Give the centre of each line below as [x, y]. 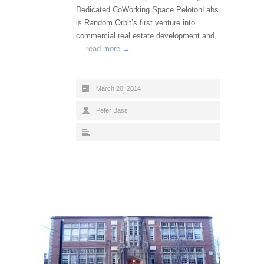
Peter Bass [112, 110]
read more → [108, 49]
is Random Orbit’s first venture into [136, 23]
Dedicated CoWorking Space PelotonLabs [147, 10]
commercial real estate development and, [146, 36]
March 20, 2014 [118, 89]
